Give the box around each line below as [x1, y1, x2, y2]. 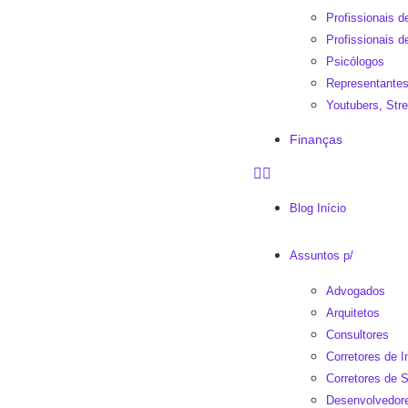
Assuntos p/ [290, 249, 354, 262]
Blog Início [290, 201, 347, 215]
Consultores [326, 328, 390, 342]
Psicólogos [326, 55, 385, 68]
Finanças [290, 132, 343, 147]
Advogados [326, 284, 386, 298]
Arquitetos [326, 306, 381, 320]
